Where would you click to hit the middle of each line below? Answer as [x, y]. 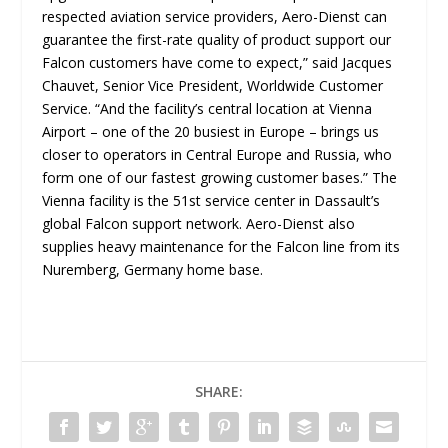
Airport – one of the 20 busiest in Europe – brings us [211, 131]
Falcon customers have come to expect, [173, 62]
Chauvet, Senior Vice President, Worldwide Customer [213, 85]
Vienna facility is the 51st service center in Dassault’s [211, 200]
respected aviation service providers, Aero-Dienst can [215, 16]
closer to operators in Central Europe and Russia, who [217, 154]
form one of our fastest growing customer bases [201, 177]
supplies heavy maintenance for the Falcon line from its [221, 246]
